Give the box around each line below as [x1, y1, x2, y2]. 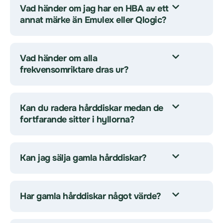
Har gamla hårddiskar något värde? [20, 191, 161, 202]
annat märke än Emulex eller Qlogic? [20, 14, 167, 25]
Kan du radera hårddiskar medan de [20, 103, 163, 113]
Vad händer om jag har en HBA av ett [20, 3, 169, 14]
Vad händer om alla [20, 53, 97, 64]
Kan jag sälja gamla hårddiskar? [20, 152, 147, 163]
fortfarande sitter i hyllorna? [20, 114, 134, 125]
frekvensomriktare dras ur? [20, 64, 128, 75]
